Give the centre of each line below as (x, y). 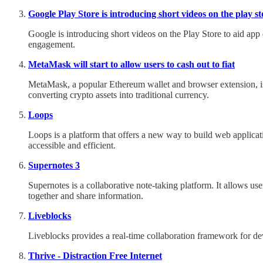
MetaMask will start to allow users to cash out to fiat (131, 64)
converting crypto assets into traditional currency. (119, 95)
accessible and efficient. (72, 145)
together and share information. (86, 195)
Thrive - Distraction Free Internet (95, 255)
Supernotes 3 (54, 165)
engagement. (52, 44)
